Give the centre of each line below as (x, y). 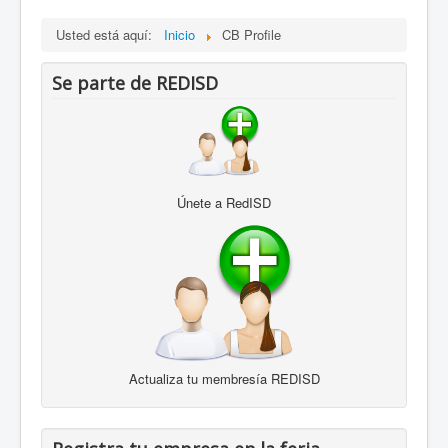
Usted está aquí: (108, 35)
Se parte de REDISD (135, 83)
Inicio (179, 35)
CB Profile (251, 35)
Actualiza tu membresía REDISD (224, 379)
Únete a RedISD (224, 203)
